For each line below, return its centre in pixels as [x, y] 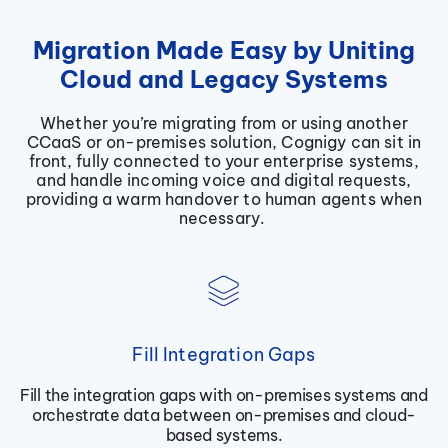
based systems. [224, 435]
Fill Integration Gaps [224, 355]
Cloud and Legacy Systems [224, 79]
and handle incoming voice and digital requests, [224, 180]
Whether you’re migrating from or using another [224, 123]
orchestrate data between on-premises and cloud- [224, 415]
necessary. [224, 218]
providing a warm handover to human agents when [224, 199]
